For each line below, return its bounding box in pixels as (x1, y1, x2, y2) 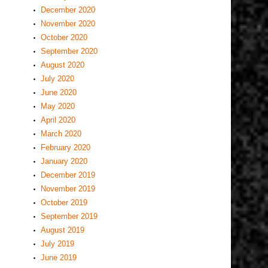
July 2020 (41, 74, 74, 83)
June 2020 (41, 88, 77, 97)
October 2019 (41, 198, 87, 207)
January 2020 (41, 157, 87, 166)
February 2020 (41, 143, 90, 152)
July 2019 (41, 239, 74, 248)
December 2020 (41, 5, 95, 14)
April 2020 (41, 115, 75, 124)
